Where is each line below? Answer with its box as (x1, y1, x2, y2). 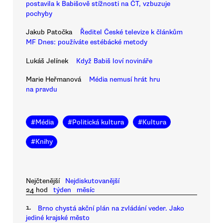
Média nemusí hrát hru (89, 75, 160, 84)
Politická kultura (72, 117, 124, 126)
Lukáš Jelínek (26, 56, 68, 65)
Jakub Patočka (26, 28, 72, 37)
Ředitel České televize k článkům (80, 28, 183, 37)
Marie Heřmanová (26, 75, 81, 84)
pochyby (26, 9, 52, 18)
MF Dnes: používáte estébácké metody (26, 38, 147, 47)
